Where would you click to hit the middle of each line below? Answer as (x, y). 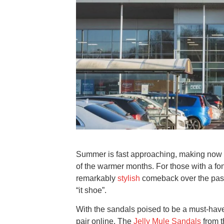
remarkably (97, 178)
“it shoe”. (91, 190)
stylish (129, 178)
